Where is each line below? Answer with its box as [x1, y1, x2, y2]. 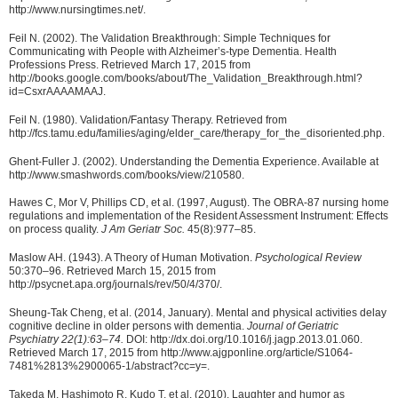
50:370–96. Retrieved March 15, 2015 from [9, 265, 216, 278]
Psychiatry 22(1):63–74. [9, 332, 126, 346]
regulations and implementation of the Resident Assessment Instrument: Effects [9, 210, 388, 223]
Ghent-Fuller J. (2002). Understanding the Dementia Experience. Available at [9, 155, 378, 168]
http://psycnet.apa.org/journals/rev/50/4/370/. [9, 278, 222, 291]
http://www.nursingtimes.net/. [9, 4, 146, 17]
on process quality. [9, 223, 101, 236]
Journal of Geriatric [247, 319, 338, 332]
